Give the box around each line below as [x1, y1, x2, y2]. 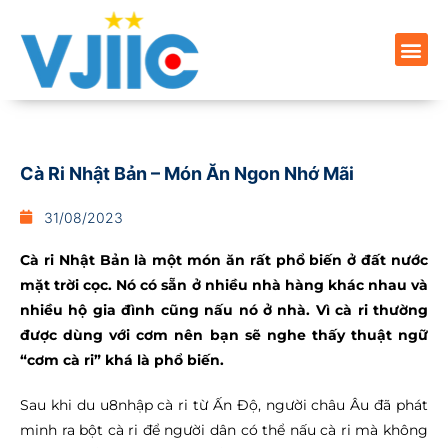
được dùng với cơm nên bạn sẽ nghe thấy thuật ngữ [20, 325, 428, 344]
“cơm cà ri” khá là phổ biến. [20, 350, 224, 369]
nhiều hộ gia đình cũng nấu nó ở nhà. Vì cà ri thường [20, 300, 428, 319]
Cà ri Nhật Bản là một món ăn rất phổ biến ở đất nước [20, 250, 428, 269]
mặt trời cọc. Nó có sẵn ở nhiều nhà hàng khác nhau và [20, 275, 428, 294]
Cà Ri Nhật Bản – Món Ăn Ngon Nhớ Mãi [20, 162, 354, 184]
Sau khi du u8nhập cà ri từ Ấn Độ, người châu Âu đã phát [20, 395, 428, 414]
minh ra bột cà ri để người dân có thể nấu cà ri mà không [20, 420, 428, 439]
